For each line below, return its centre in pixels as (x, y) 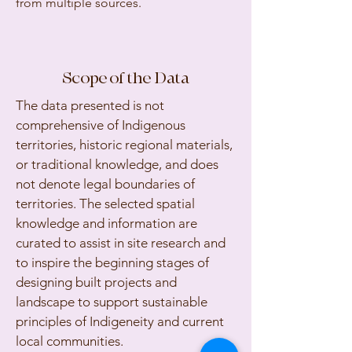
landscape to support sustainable (112, 302)
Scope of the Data (126, 78)
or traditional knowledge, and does (117, 164)
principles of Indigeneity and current (120, 321)
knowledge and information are (106, 223)
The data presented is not (90, 105)
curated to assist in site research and (121, 243)
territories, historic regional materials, (124, 145)
